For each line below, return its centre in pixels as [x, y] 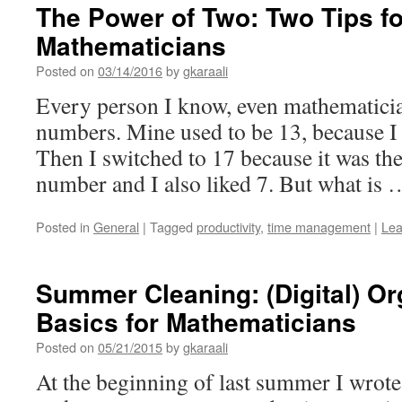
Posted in [63, 227]
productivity [228, 227]
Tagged [171, 227]
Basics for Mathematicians [196, 322]
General [116, 227]
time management [319, 227]
